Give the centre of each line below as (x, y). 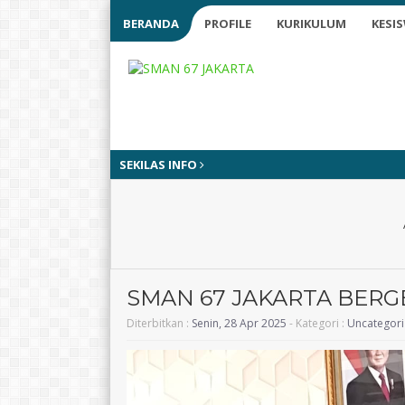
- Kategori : (317, 323)
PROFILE (228, 24)
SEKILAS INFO (160, 165)
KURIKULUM (311, 24)
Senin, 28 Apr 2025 (239, 323)
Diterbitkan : (159, 323)
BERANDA (151, 24)
